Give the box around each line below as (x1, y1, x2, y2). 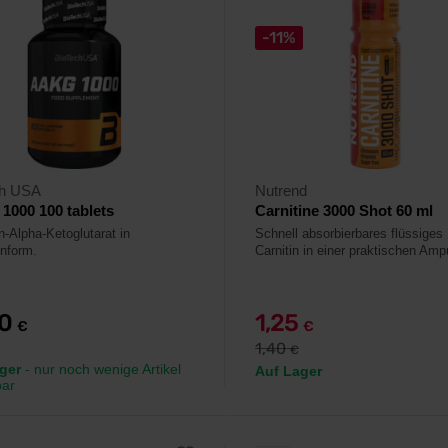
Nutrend (255, 182, 307, 199)
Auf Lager (255, 363, 322, 379)
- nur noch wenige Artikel (21, 361, 181, 377)
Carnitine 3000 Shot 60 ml (255, 202, 433, 219)
